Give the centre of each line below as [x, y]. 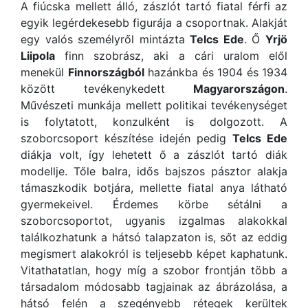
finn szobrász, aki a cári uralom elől [171, 56]
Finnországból [106, 73]
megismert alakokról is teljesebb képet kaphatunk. [154, 254]
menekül [44, 73]
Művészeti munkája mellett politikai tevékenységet [154, 106]
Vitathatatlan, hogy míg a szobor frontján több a [154, 271]
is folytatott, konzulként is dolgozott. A [154, 122]
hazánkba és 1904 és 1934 [216, 73]
